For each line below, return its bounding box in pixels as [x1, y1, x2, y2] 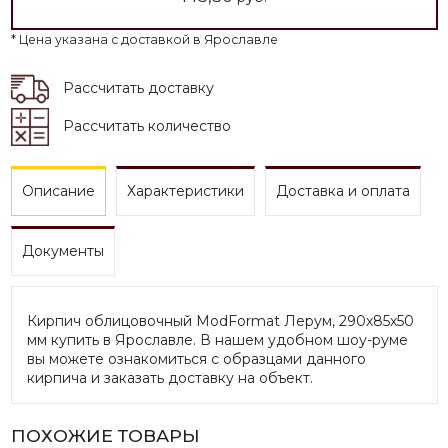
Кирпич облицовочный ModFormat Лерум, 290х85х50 [26, 311, 414, 330]
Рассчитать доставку [62, 79, 214, 98]
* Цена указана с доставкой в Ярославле [10, 31, 278, 47]
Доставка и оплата [275, 182, 410, 201]
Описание [21, 182, 95, 201]
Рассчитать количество [62, 117, 231, 136]
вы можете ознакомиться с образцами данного [26, 349, 366, 368]
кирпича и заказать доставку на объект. [26, 368, 313, 387]
